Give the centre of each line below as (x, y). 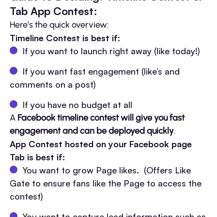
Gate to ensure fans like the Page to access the (106, 183)
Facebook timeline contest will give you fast (101, 117)
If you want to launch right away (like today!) (111, 51)
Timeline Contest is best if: (65, 38)
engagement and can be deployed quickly (92, 131)
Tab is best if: (37, 157)
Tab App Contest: (54, 11)
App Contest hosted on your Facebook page (101, 144)
